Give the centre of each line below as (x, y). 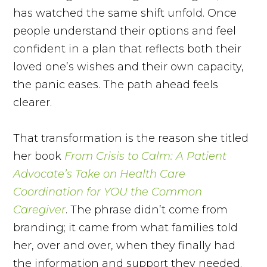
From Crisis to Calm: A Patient (146, 156)
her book (39, 156)
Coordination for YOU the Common (108, 192)
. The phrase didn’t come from (147, 209)
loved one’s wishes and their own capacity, (129, 66)
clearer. (33, 102)
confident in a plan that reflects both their (128, 49)
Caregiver (40, 209)
